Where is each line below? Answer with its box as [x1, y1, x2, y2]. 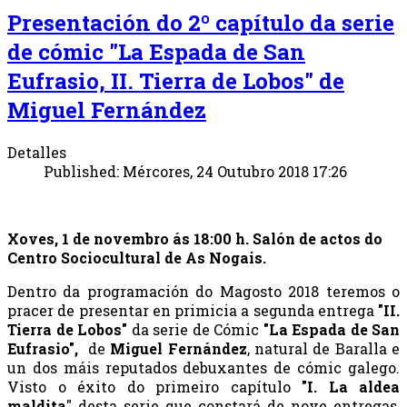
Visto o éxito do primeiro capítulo [7, 376, 302, 396]
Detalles [7, 142, 66, 162]
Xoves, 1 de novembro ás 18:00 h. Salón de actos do [7, 228, 382, 248]
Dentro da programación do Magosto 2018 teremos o [7, 281, 400, 301]
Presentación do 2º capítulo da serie [7, 7, 394, 37]
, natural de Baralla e [246, 338, 400, 358]
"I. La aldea [302, 376, 400, 396]
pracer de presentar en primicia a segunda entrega [7, 300, 378, 320]
